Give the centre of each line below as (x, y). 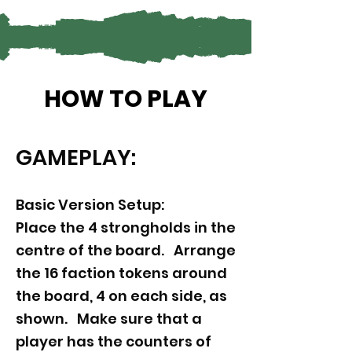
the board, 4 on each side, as (121, 296)
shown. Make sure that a (109, 319)
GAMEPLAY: (78, 158)
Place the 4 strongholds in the (126, 227)
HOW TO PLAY (126, 99)
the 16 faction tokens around (121, 273)
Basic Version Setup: (90, 205)
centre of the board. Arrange (126, 250)
